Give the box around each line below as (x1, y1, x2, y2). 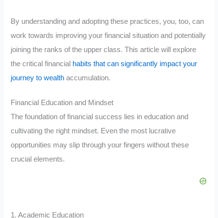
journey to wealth (11, 74, 65, 82)
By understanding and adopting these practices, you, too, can (11, 18, 204, 26)
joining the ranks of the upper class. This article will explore (11, 46, 197, 54)
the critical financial (11, 60, 73, 68)
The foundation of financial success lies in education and (11, 112, 189, 121)
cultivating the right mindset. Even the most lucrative (11, 127, 176, 135)
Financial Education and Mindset (11, 98, 114, 107)
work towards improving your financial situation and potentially (11, 32, 206, 40)
